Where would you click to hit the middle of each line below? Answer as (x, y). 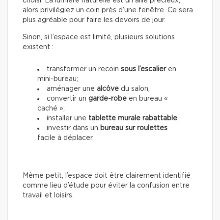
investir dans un (73, 128)
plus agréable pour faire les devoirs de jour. (94, 20)
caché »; (51, 109)
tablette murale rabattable (133, 119)
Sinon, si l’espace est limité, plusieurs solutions (99, 38)
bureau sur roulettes (134, 128)
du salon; (134, 89)
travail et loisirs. (48, 196)
